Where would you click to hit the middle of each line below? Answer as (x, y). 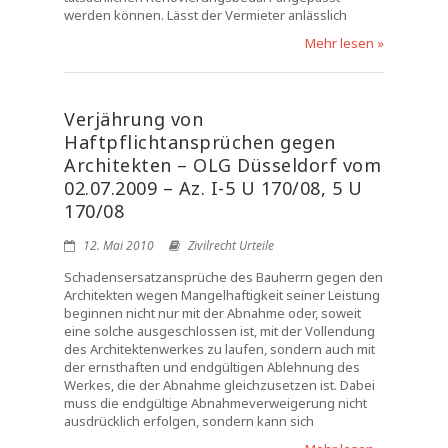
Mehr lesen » (344, 43)
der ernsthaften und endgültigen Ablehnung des (212, 367)
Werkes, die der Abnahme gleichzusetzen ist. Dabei (219, 385)
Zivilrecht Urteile (231, 245)
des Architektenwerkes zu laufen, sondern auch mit (219, 349)
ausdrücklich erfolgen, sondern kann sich (189, 421)
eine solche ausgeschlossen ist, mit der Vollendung (219, 331)
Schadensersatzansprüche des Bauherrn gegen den (223, 277)
